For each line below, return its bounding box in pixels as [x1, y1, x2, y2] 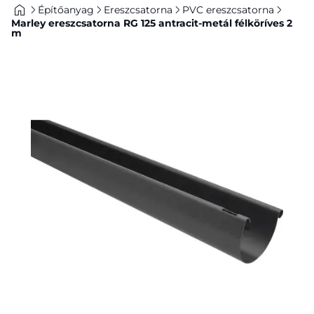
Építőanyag [38, 4, 94, 16]
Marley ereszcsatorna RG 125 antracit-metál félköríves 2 [11, 17, 292, 29]
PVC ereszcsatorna [182, 4, 274, 16]
